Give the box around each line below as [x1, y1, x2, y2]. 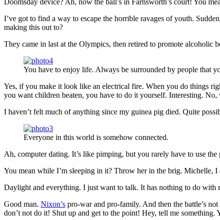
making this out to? [4, 23, 63, 32]
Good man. [4, 200, 41, 209]
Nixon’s [41, 200, 65, 209]
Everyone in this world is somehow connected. [24, 133, 168, 142]
